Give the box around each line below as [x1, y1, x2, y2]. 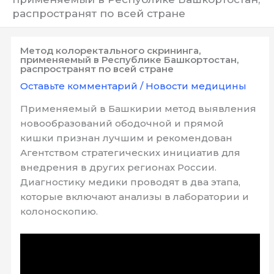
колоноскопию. [20, 206, 98, 217]
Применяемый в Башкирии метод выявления [20, 103, 257, 114]
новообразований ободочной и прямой [20, 117, 224, 129]
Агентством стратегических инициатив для [20, 147, 241, 158]
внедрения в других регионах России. [20, 161, 217, 173]
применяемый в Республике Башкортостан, [20, 54, 239, 65]
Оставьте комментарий [20, 80, 138, 92]
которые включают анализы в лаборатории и [20, 191, 250, 202]
